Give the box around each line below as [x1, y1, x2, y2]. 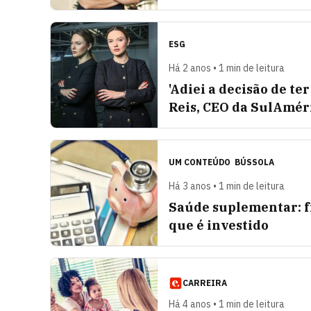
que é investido [169, 217, 269, 233]
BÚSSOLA [235, 157, 274, 167]
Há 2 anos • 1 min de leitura [169, 62, 285, 74]
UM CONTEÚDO [169, 157, 233, 167]
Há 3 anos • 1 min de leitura [169, 180, 285, 192]
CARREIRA [183, 278, 227, 288]
